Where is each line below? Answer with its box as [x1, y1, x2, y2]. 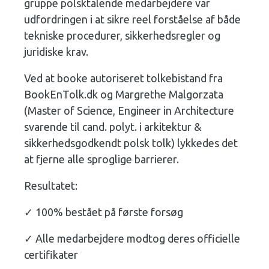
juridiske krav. [24, 46, 88, 58]
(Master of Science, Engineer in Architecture [24, 104, 234, 116]
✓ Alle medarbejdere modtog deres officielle [24, 232, 240, 244]
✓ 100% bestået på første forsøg [24, 206, 183, 218]
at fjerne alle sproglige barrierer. [24, 153, 179, 165]
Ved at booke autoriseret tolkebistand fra [24, 72, 223, 84]
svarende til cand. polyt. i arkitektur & [24, 121, 201, 133]
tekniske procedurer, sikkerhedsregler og [24, 29, 220, 41]
